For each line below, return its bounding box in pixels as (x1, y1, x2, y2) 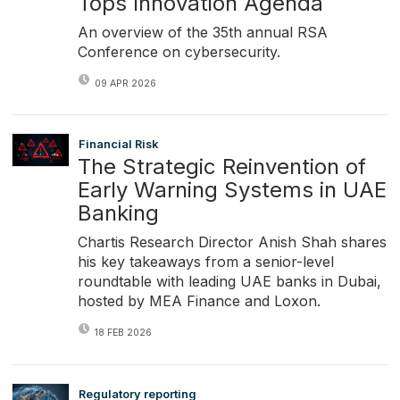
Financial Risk (78, 137, 158, 152)
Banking (77, 200, 159, 227)
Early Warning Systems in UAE (77, 177, 387, 204)
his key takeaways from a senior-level (77, 253, 334, 271)
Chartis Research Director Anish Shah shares (77, 233, 387, 252)
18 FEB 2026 (94, 327, 152, 339)
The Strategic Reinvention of (77, 154, 366, 180)
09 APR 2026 (94, 77, 156, 89)
